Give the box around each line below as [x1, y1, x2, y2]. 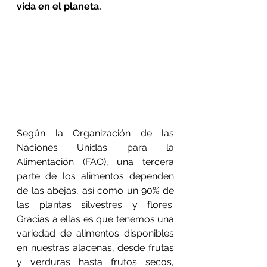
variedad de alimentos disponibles [17, 228, 174, 239]
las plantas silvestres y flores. [17, 199, 174, 210]
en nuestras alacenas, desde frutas [17, 242, 174, 253]
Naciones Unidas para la [17, 142, 174, 153]
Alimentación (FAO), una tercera [17, 156, 174, 167]
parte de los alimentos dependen [17, 170, 174, 182]
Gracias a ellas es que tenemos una [17, 213, 174, 225]
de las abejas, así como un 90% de [17, 185, 174, 196]
